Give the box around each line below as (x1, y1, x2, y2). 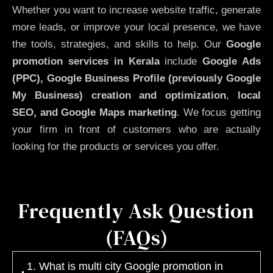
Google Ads (202, 55, 261, 68)
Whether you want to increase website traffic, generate (12, 4, 261, 16)
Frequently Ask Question (18, 196, 255, 225)
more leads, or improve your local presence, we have (12, 21, 261, 34)
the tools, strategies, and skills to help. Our (12, 38, 226, 51)
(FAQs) (105, 223, 168, 252)
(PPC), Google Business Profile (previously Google (12, 73, 261, 85)
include (159, 55, 203, 68)
